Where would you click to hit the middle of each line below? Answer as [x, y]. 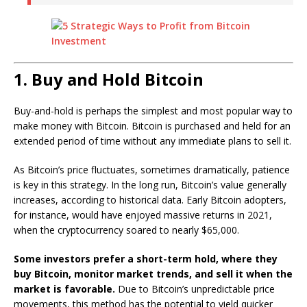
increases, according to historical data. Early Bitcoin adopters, [150, 200]
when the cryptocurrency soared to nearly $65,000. [126, 230]
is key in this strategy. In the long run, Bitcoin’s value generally [150, 185]
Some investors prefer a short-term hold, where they [146, 259]
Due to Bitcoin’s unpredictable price [195, 289]
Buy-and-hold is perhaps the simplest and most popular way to [153, 111]
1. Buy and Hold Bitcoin [109, 79]
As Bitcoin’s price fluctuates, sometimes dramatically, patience [152, 170]
